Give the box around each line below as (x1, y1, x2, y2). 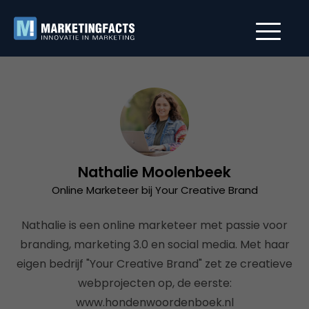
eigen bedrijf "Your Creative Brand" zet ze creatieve (17, 256, 292, 272)
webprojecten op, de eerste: (77, 275, 232, 291)
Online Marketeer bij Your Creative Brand (51, 183, 258, 197)
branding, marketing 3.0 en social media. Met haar (19, 237, 290, 252)
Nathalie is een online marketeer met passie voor (21, 217, 288, 233)
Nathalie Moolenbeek (78, 162, 231, 182)
